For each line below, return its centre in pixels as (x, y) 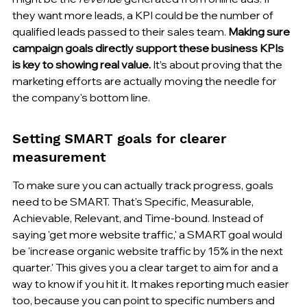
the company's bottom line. (81, 97)
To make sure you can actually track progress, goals (144, 185)
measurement (59, 157)
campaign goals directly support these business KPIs (149, 48)
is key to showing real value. (82, 64)
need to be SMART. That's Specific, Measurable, (134, 201)
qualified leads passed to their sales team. (120, 31)
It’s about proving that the (218, 64)
